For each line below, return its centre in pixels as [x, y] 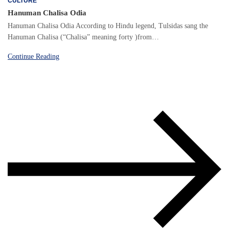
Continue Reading [33, 56]
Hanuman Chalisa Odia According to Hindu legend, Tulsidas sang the [108, 26]
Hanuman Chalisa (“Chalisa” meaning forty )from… [83, 37]
